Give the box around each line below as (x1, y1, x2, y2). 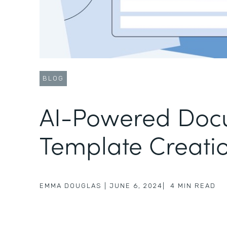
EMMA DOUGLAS (40, 181, 102, 190)
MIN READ (178, 181, 216, 190)
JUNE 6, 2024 (109, 181, 163, 190)
